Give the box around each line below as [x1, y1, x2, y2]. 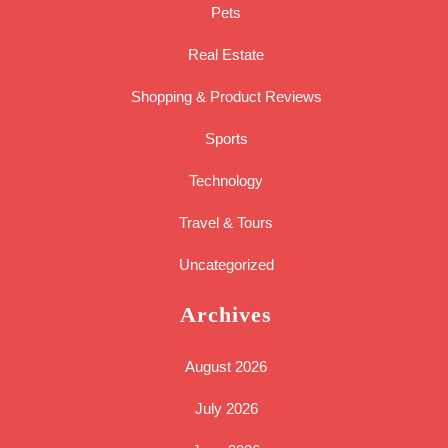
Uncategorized [178, 256, 274, 274]
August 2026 [185, 358, 267, 376]
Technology [189, 172, 263, 190]
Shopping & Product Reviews [130, 88, 322, 106]
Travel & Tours [179, 214, 273, 232]
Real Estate [188, 46, 264, 64]
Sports [204, 130, 248, 148]
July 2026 [194, 400, 258, 418]
